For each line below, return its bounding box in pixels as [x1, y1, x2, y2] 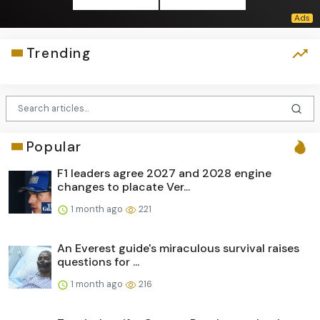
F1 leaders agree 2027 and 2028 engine [57, 165, 271, 181]
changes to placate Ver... [57, 179, 190, 194]
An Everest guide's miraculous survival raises [57, 240, 299, 256]
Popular [26, 137, 82, 156]
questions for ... [57, 254, 139, 269]
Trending [26, 44, 91, 62]
